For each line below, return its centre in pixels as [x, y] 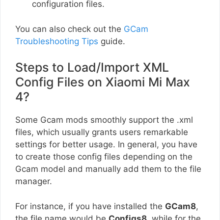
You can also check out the [69, 29]
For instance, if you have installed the [90, 206]
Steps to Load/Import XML [92, 68]
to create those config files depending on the [104, 157]
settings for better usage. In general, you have [106, 145]
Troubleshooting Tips [57, 41]
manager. [35, 181]
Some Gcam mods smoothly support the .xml [104, 120]
